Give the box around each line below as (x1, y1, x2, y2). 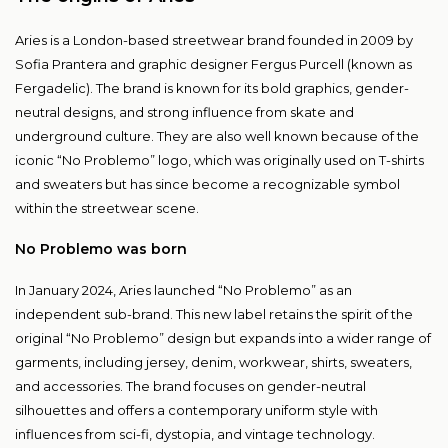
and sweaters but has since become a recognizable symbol (15, 176, 400, 193)
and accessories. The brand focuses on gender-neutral (15, 378, 366, 395)
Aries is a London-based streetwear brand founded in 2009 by (15, 32, 413, 49)
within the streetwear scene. (15, 200, 199, 217)
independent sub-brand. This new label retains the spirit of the (15, 306, 413, 323)
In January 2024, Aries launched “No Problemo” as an (15, 282, 352, 299)
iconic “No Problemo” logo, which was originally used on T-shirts (15, 152, 424, 169)
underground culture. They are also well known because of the (15, 128, 419, 145)
